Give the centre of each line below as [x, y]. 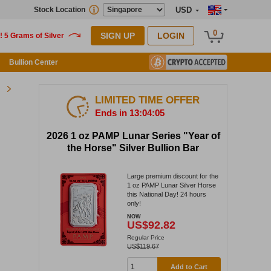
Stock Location [60, 10]
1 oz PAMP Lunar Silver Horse [171, 185]
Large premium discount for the [173, 176]
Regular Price [146, 237]
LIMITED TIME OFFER [147, 100]
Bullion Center [34, 62]
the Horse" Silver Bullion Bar [133, 148]
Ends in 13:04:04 [130, 113]
